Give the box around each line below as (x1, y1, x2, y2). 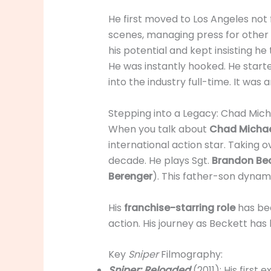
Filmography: (158, 247, 223, 262)
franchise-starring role (123, 200, 235, 215)
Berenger (108, 169, 152, 183)
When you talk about (108, 122, 209, 136)
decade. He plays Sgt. (108, 153, 212, 168)
